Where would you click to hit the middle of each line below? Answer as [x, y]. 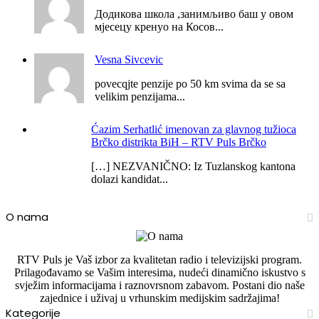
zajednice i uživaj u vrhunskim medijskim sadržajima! [159, 298]
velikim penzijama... [140, 96]
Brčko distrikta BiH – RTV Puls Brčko [179, 142]
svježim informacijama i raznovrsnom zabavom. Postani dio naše [159, 285]
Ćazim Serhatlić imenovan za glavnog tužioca [194, 129]
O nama [27, 216]
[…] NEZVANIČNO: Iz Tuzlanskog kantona [193, 166]
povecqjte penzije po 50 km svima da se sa [190, 83]
